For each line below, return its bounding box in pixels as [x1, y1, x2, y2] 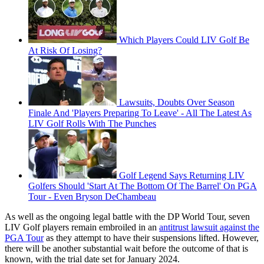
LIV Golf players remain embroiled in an [5, 222, 159, 232]
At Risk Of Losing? [28, 45, 102, 55]
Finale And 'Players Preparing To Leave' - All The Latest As [28, 107, 252, 118]
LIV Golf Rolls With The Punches [28, 118, 156, 128]
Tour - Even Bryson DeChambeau [28, 191, 156, 202]
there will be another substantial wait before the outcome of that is [5, 243, 248, 253]
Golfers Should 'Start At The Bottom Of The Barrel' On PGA [28, 180, 257, 191]
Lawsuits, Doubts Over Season [119, 97, 235, 107]
